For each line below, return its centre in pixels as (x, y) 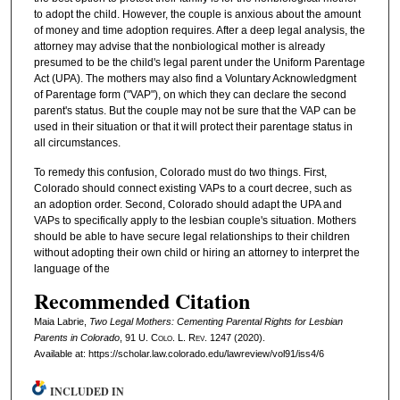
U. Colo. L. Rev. (172, 337)
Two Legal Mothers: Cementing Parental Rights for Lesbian (216, 321)
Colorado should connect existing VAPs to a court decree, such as (192, 189)
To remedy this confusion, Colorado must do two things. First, (180, 173)
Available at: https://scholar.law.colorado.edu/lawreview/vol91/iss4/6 (179, 353)
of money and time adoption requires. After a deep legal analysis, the (199, 30)
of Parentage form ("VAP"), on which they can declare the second (190, 94)
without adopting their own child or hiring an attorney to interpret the (196, 253)
